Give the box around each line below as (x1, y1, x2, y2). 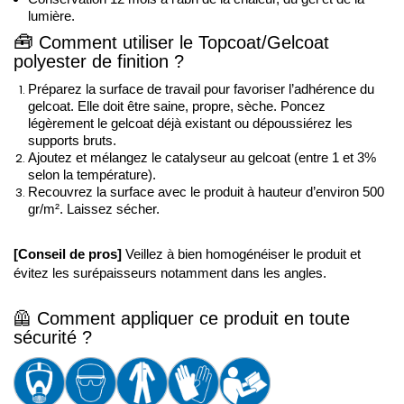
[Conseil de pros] (14, 246, 122, 262)
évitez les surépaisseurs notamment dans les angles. (14, 265, 326, 280)
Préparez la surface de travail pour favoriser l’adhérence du (28, 81, 374, 96)
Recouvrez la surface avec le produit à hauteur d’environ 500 (28, 184, 384, 199)
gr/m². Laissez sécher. (28, 201, 160, 216)
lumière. (28, 8, 75, 23)
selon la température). (28, 167, 160, 182)
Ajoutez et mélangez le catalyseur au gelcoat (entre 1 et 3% (28, 150, 376, 165)
